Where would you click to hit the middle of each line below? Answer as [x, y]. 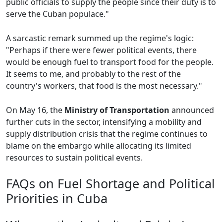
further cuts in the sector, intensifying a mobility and [104, 122]
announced [192, 110]
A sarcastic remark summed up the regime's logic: [100, 38]
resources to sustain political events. [74, 158]
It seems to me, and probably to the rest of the [93, 74]
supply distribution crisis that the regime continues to [107, 134]
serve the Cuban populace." [57, 14]
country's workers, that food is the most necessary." [104, 86]
